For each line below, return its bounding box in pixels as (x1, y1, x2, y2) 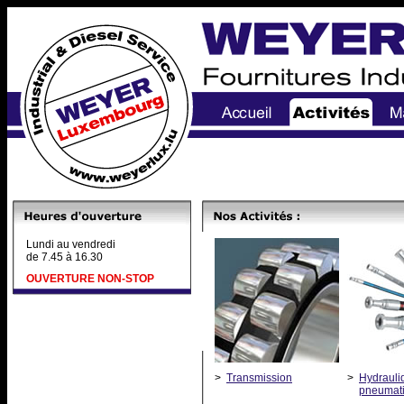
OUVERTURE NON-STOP (26, 272, 154, 285)
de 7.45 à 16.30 (26, 251, 103, 263)
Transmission (226, 372, 292, 384)
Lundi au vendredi (26, 238, 115, 251)
